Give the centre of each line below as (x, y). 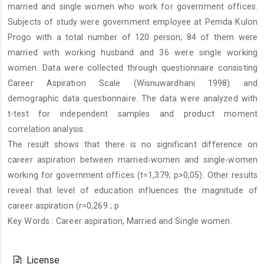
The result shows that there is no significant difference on (133, 145)
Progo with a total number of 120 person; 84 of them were (133, 37)
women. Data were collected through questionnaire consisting (133, 68)
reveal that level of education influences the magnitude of (133, 191)
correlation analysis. (47, 129)
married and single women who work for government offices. (133, 7)
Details (34, 253)
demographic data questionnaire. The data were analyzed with (133, 99)
